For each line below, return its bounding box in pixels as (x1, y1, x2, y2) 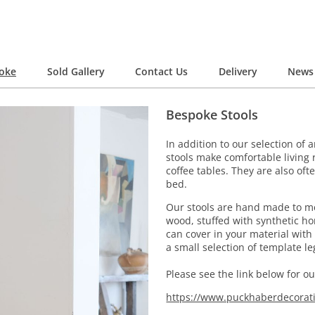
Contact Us (135, 64, 188, 78)
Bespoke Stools (166, 106, 259, 124)
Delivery (218, 64, 257, 78)
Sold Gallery (46, 64, 105, 78)
